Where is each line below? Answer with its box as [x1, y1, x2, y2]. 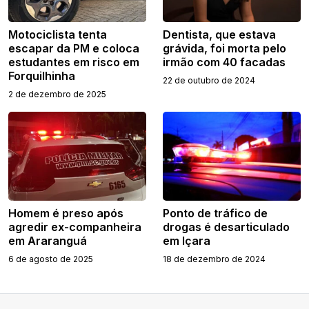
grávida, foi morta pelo [163, 41, 286, 55]
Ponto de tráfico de [163, 206, 268, 220]
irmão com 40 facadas [163, 54, 286, 69]
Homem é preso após [8, 206, 123, 220]
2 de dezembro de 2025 [8, 88, 106, 99]
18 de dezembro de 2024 [163, 253, 266, 264]
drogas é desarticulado [163, 219, 290, 234]
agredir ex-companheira [8, 219, 141, 234]
